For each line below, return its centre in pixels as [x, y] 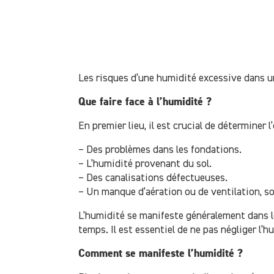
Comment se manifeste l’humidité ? [160, 254]
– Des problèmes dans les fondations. [160, 150]
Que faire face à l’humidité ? [145, 102]
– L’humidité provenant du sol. [145, 164]
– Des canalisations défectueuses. [153, 178]
